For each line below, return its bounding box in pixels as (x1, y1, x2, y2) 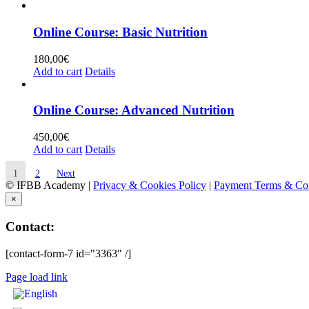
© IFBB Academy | (6, 179, 93, 192)
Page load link (6, 270, 68, 283)
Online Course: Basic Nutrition (33, 24, 208, 39)
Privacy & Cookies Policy (93, 179, 206, 192)
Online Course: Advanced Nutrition (33, 103, 235, 118)
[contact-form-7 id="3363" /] (6, 247, 131, 259)
